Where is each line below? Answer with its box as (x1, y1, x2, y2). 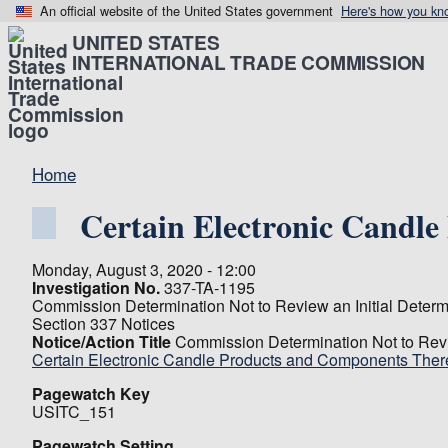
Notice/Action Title (32, 330, 171, 353)
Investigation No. (32, 276, 160, 299)
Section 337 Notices (32, 312, 175, 335)
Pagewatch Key (32, 382, 150, 405)
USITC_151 (32, 400, 116, 423)
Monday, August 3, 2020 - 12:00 (32, 258, 256, 281)
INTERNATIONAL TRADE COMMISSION (72, 48, 426, 76)
